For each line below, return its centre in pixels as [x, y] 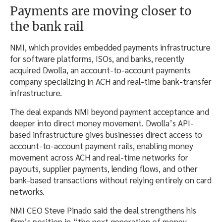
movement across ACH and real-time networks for [99, 157]
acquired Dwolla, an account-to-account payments [100, 70]
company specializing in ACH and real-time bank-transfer [111, 81]
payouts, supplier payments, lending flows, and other [104, 168]
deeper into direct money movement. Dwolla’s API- [102, 123]
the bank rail [47, 26]
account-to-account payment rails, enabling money [102, 145]
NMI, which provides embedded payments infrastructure [110, 47]
